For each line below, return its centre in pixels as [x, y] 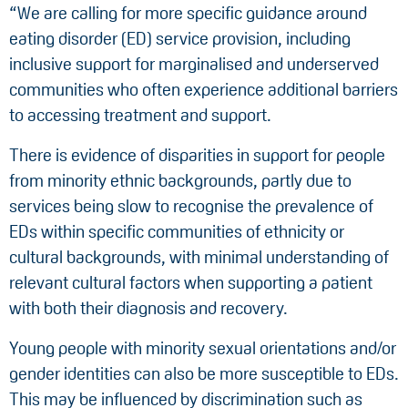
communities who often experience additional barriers [204, 89]
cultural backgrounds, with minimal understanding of [199, 257]
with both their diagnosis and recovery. [148, 308]
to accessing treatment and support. [140, 115]
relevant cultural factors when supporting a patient [191, 282]
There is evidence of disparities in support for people [197, 155]
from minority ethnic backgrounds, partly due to [180, 180]
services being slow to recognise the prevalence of [191, 206]
